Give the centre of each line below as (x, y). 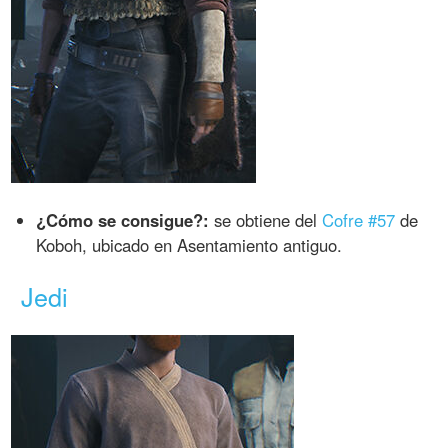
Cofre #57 (359, 219)
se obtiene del (266, 219)
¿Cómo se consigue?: (123, 219)
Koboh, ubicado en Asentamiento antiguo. (189, 244)
